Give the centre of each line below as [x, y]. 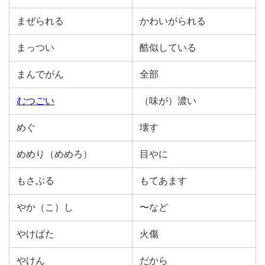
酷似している [168, 48]
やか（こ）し [45, 207]
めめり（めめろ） [54, 154]
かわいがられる [173, 21]
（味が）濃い [168, 101]
